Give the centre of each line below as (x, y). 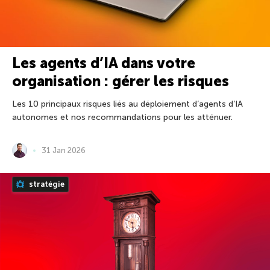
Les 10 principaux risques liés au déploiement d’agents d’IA (127, 104)
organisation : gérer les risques (121, 81)
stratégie (46, 184)
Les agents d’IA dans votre (104, 63)
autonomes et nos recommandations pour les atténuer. (122, 117)
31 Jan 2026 (64, 150)
